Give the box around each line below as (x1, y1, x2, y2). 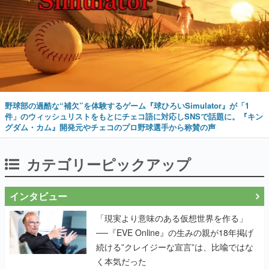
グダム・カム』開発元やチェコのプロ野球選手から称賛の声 (5, 121, 216, 133)
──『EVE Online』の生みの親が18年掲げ (96, 226, 253, 239)
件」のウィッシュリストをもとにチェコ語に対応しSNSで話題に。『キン (5, 110, 263, 122)
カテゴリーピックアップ (26, 154, 191, 175)
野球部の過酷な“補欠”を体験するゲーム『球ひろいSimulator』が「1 (5, 100, 249, 112)
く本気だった (96, 255, 147, 268)
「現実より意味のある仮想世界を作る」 (96, 212, 247, 225)
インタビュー (10, 189, 67, 204)
